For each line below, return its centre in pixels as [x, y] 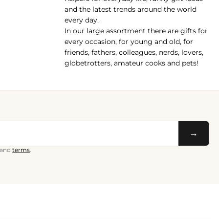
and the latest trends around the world [131, 10]
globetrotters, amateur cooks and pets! [131, 63]
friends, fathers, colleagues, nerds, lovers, [134, 53]
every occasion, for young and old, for [129, 42]
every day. [82, 20]
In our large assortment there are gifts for [136, 31]
